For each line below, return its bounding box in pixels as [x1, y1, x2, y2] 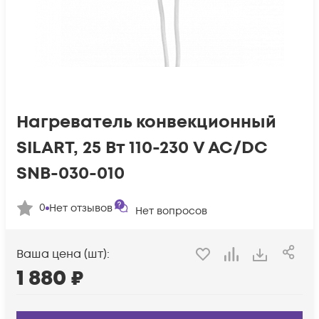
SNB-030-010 [16, 162, 125, 185]
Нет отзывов [49, 201, 113, 215]
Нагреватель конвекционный [16, 110, 276, 134]
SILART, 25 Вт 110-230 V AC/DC [16, 136, 268, 159]
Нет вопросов [135, 204, 207, 218]
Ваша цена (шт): [16, 246, 110, 263]
